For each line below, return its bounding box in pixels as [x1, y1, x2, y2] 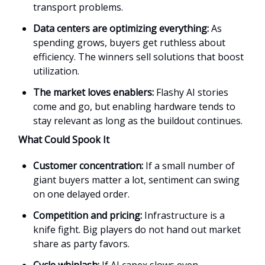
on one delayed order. [33, 187, 130, 201]
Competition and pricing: [33, 208, 144, 222]
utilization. [33, 64, 79, 77]
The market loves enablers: [33, 85, 156, 99]
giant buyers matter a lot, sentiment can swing [33, 173, 240, 186]
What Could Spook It [18, 132, 109, 146]
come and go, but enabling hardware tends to [33, 99, 235, 113]
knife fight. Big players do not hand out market [33, 222, 241, 236]
